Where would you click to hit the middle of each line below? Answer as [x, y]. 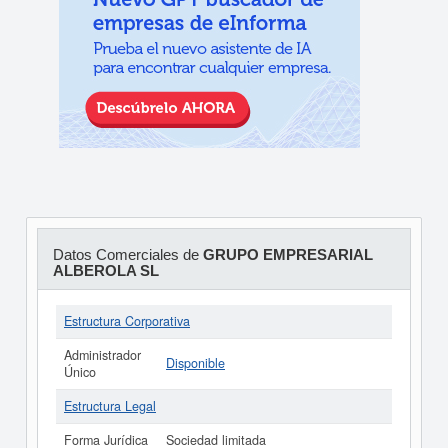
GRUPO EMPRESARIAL [287, 254]
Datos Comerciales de [127, 254]
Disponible [195, 363]
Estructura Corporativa [127, 321]
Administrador [102, 355]
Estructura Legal [110, 406]
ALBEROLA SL [105, 270]
